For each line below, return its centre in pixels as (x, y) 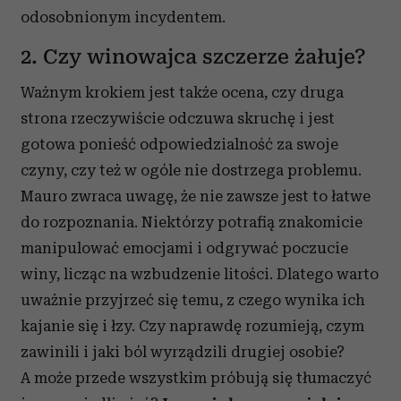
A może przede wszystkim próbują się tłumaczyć (196, 378)
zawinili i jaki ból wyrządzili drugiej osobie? (183, 352)
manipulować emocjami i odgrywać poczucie (184, 248)
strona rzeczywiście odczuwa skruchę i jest (178, 119)
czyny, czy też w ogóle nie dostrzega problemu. (191, 171)
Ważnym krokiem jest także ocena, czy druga (182, 93)
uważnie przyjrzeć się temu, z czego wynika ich (193, 300)
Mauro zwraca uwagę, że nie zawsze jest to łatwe (196, 196)
